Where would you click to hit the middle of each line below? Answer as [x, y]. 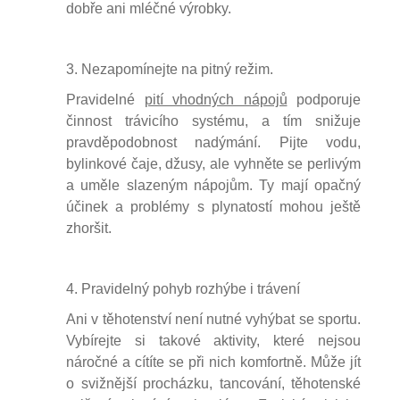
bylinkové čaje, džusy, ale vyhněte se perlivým [213, 164]
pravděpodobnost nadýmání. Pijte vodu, [213, 142]
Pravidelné [105, 100]
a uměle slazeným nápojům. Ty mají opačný [213, 185]
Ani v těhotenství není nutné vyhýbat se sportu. [213, 319]
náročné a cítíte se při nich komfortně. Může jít [213, 362]
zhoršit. [89, 228]
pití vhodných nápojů [216, 100]
